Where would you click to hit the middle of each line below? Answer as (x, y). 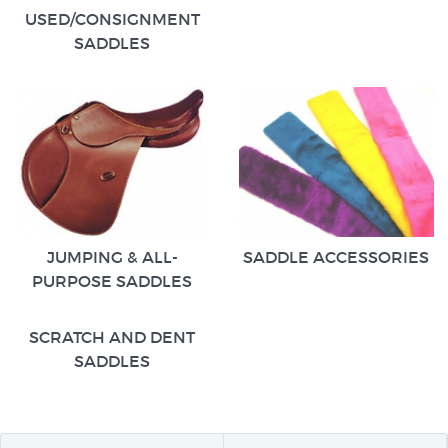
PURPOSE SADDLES (112, 281)
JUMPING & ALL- (112, 257)
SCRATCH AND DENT (112, 337)
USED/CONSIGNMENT (112, 19)
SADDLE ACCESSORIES (336, 257)
